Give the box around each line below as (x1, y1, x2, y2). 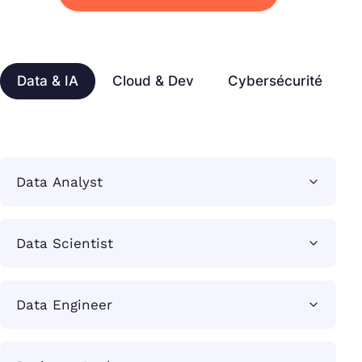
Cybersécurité (228, 73, 322, 90)
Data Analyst (16, 174, 103, 191)
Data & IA (17, 73, 78, 90)
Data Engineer (16, 297, 112, 314)
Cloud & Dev (112, 73, 194, 90)
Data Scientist (16, 235, 113, 252)
